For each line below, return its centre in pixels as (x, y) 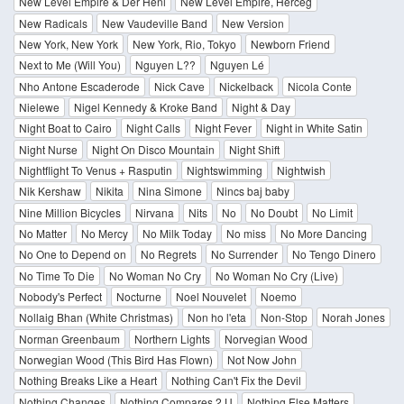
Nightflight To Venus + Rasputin (96, 170)
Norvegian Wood (266, 338)
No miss (246, 233)
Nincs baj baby (253, 191)
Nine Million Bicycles (70, 212)
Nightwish (301, 170)
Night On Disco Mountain (153, 149)
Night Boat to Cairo (65, 128)
